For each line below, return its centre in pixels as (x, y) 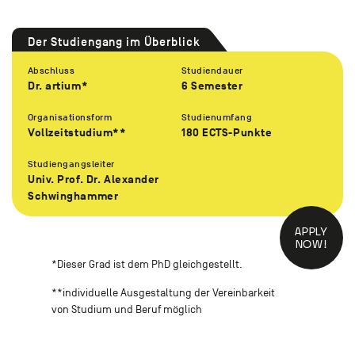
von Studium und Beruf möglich (126, 310)
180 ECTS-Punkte (227, 133)
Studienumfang (217, 118)
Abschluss (52, 71)
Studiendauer (212, 71)
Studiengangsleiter (71, 164)
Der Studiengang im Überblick (114, 42)
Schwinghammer (73, 197)
